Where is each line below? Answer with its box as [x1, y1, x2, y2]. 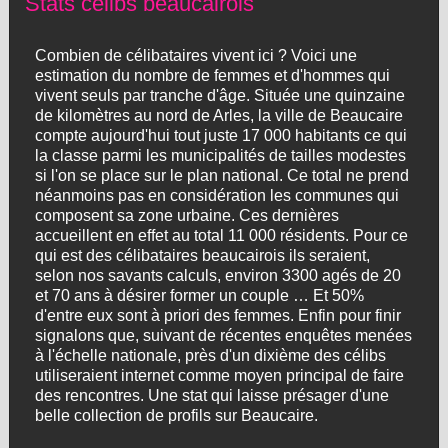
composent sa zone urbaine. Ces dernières [34, 207, 339, 224]
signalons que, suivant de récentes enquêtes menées [34, 327, 412, 344]
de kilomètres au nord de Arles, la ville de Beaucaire [34, 107, 403, 124]
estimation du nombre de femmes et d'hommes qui [34, 67, 390, 84]
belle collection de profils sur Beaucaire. [34, 407, 318, 424]
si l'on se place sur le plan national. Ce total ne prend [34, 167, 409, 184]
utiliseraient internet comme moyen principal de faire [34, 367, 404, 384]
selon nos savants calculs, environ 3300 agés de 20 [34, 267, 401, 284]
